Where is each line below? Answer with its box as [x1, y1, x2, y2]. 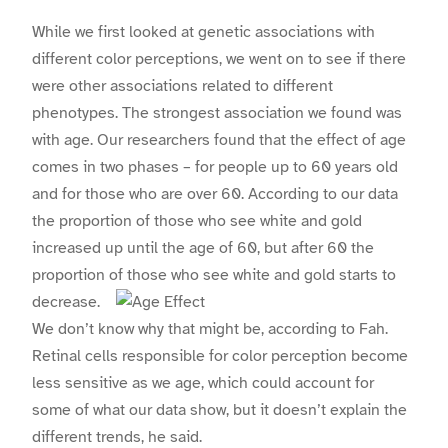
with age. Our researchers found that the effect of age [32, 130, 406, 151]
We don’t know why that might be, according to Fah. [32, 319, 388, 340]
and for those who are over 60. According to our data [32, 184, 398, 205]
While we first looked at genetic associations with [32, 22, 375, 43]
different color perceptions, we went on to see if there [32, 49, 406, 70]
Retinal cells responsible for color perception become [32, 346, 408, 367]
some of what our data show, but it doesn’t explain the [32, 400, 407, 421]
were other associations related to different [32, 76, 333, 97]
